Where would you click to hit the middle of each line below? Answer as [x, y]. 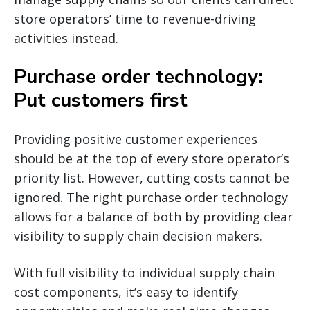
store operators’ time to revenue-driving [135, 19]
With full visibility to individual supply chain [144, 273]
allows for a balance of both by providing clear [153, 217]
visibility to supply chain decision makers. [138, 236]
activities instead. [66, 38]
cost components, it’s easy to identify [126, 292]
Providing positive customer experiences [136, 139]
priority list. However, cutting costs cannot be [152, 178]
